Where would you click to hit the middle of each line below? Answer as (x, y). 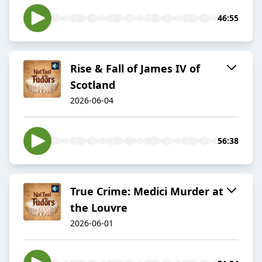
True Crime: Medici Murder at (147, 192)
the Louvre (99, 208)
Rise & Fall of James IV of (135, 69)
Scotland (93, 85)
